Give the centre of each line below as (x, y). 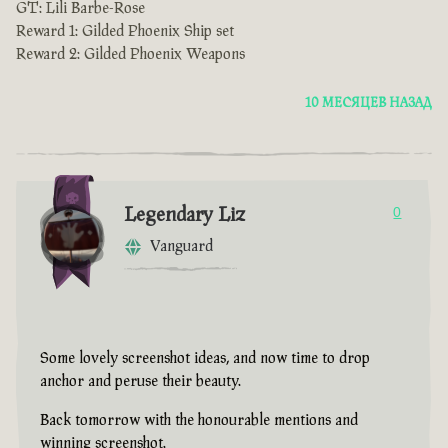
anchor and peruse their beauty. (140, 382)
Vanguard (181, 247)
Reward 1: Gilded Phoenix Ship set (125, 32)
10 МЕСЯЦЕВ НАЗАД (368, 103)
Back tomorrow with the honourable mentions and (199, 421)
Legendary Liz (184, 215)
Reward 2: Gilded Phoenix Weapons (130, 55)
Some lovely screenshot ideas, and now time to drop (205, 359)
